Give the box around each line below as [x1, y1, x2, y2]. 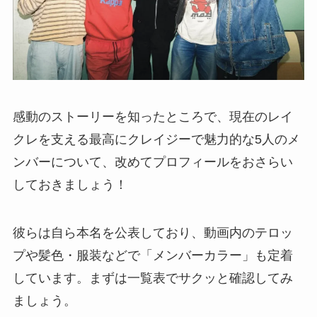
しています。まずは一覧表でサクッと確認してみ [12, 270, 293, 285]
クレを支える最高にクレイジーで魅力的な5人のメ [12, 132, 300, 146]
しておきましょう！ [12, 177, 127, 192]
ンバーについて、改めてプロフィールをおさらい [12, 154, 293, 169]
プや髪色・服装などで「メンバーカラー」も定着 [12, 248, 293, 263]
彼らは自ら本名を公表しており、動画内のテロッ [12, 225, 293, 240]
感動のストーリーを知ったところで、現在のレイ [12, 109, 293, 124]
